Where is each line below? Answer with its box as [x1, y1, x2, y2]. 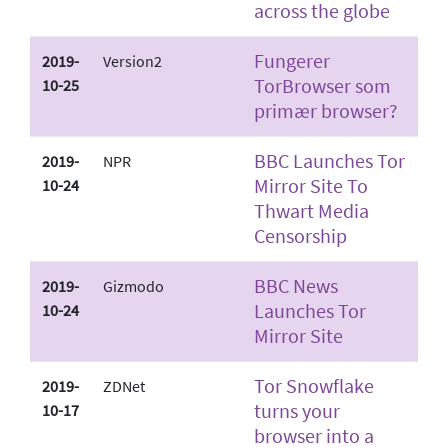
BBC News [254, 272, 338, 298]
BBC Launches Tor [254, 147, 405, 173]
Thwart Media [254, 197, 369, 223]
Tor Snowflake [254, 372, 374, 398]
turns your [254, 397, 340, 423]
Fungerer [254, 47, 330, 73]
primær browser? [254, 97, 398, 123]
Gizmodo [103, 275, 164, 296]
